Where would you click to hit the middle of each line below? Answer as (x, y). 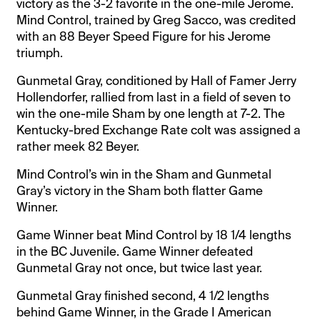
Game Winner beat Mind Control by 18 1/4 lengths (154, 235)
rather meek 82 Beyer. (78, 146)
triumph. (40, 52)
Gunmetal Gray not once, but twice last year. (140, 267)
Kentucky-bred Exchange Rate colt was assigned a (159, 130)
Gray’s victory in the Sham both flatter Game (140, 190)
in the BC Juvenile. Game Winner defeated (135, 251)
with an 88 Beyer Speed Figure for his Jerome (144, 36)
